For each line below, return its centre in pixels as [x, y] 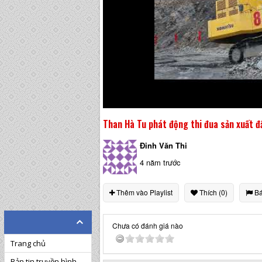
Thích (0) [213, 192]
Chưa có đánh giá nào [148, 225]
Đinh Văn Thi [164, 146]
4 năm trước [161, 163]
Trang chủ [28, 243]
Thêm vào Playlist [144, 192]
